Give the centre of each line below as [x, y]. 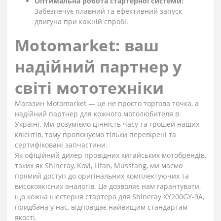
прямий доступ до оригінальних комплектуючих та [102, 176]
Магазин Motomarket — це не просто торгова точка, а [107, 103]
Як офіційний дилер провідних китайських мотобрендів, [110, 155]
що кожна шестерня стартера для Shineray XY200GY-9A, [110, 197]
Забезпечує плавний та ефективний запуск [108, 11]
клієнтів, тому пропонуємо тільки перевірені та [95, 134]
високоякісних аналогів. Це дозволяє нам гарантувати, [108, 186]
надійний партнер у [98, 66]
